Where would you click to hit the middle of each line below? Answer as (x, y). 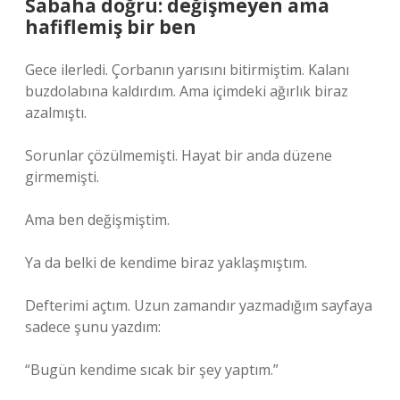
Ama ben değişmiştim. (97, 220)
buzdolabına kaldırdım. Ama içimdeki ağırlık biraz (187, 91)
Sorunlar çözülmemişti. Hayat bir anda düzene (179, 155)
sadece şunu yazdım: (93, 327)
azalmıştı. (56, 112)
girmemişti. (62, 177)
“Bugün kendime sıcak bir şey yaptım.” (152, 370)
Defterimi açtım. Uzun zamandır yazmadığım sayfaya (199, 305)
